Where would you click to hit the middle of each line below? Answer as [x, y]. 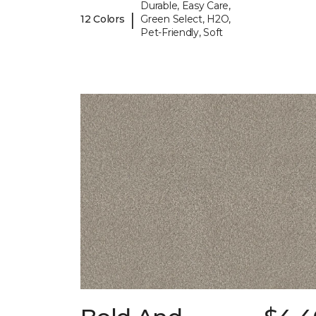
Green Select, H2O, [186, 19]
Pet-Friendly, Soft [182, 33]
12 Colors [103, 19]
